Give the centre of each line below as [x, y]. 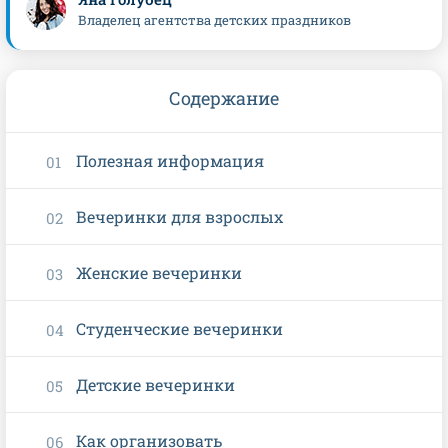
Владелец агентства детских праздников [214, 20]
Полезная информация [170, 161]
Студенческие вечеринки [179, 329]
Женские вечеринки [159, 273]
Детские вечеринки [155, 385]
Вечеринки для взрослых [179, 217]
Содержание [224, 98]
